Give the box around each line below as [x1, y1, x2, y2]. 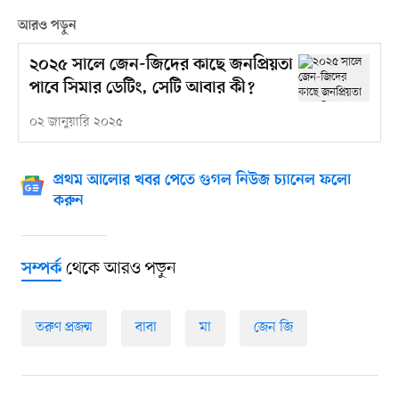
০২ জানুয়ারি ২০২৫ [28, 114, 123, 132]
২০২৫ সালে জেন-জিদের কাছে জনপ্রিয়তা [28, 55, 293, 77]
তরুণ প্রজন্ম [35, 317, 93, 338]
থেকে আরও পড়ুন [61, 257, 176, 281]
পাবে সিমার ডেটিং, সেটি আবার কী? [28, 78, 255, 100]
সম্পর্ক [20, 259, 61, 281]
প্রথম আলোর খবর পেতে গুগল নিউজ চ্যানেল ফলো [53, 172, 351, 191]
